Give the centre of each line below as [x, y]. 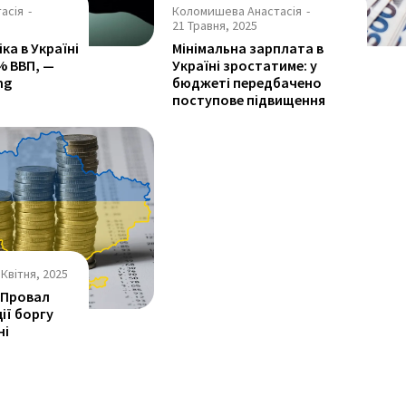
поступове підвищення [249, 100]
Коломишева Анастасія [237, 11]
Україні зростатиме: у [245, 66]
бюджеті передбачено [247, 83]
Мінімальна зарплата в [248, 48]
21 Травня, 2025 [215, 26]
